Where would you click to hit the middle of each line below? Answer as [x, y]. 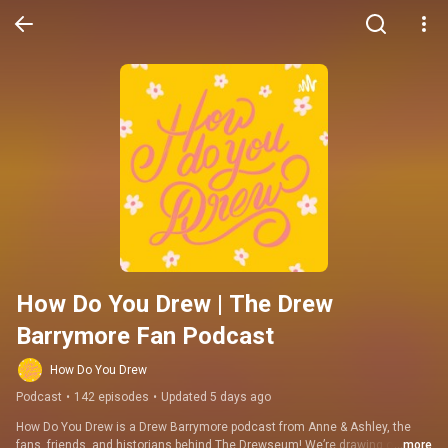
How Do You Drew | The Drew [174, 304]
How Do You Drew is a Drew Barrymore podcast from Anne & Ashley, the [213, 427]
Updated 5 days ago [216, 397]
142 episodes [111, 397]
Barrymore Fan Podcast [145, 336]
